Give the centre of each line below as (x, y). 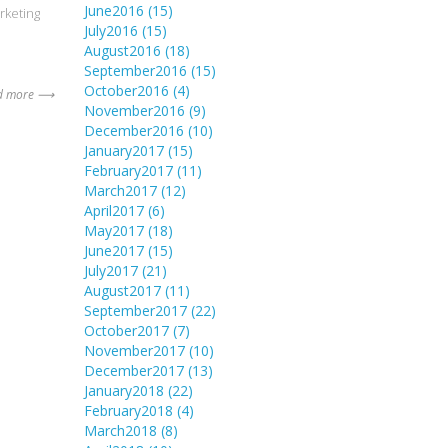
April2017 (115, 210)
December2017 (135, 370)
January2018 (125, 390)
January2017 (125, 150)
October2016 (128, 90)
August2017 (124, 290)
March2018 (122, 430)
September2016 (137, 70)
